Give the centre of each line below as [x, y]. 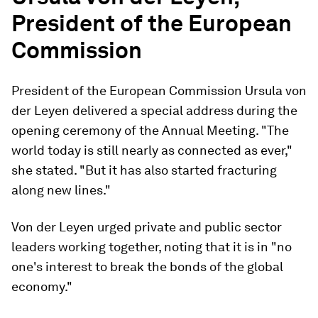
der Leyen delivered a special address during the [154, 110]
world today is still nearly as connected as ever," [152, 150]
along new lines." [61, 190]
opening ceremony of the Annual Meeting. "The [150, 130]
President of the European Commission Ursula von [159, 91]
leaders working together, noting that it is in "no [152, 247]
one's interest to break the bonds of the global [147, 267]
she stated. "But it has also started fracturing [144, 170]
